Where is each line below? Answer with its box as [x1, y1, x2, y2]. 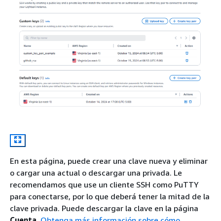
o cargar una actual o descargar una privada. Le [10, 167, 182, 178]
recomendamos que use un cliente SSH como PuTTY [10, 179, 199, 189]
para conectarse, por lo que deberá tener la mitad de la [10, 191, 210, 201]
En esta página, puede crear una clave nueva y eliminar [10, 155, 208, 166]
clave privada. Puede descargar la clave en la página [10, 203, 198, 213]
